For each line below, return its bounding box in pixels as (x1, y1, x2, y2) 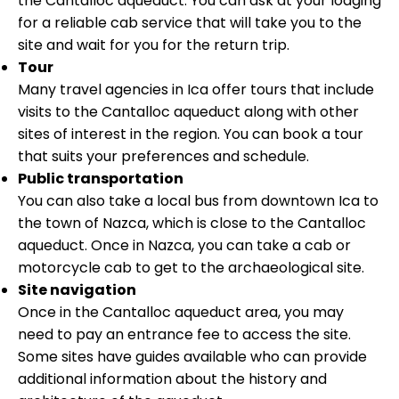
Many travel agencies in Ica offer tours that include (18, 78, 374, 100)
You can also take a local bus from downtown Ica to (18, 190, 379, 211)
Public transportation (18, 167, 183, 189)
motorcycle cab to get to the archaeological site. (18, 256, 364, 278)
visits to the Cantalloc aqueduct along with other (18, 101, 359, 122)
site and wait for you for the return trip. (18, 34, 289, 55)
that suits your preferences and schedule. (18, 145, 309, 167)
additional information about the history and (18, 368, 327, 389)
